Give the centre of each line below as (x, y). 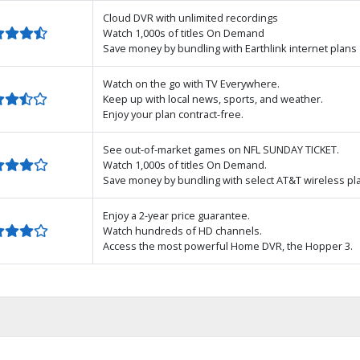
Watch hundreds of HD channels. (182, 231)
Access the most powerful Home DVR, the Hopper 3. (228, 246)
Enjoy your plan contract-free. (173, 114)
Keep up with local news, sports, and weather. (213, 99)
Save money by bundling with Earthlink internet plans (230, 48)
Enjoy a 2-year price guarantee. (176, 215)
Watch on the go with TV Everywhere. (191, 84)
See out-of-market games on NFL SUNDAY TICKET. (221, 149)
